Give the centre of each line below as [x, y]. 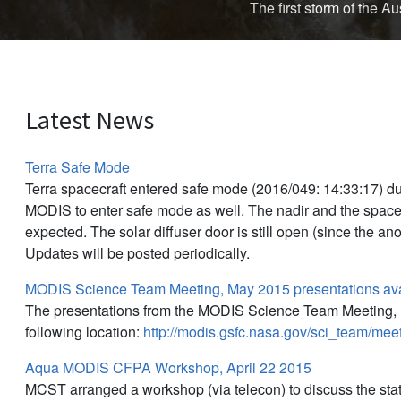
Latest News [90, 119]
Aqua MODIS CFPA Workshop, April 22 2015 [168, 367]
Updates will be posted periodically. [137, 252]
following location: [84, 331]
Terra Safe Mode [77, 166]
